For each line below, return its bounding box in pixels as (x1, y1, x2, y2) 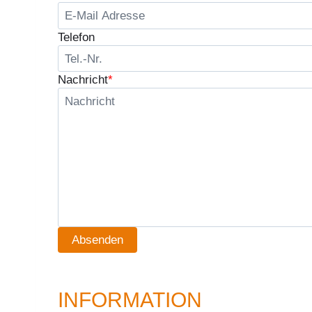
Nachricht (58, 73, 108, 87)
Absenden (72, 233, 123, 247)
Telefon (58, 30, 95, 44)
